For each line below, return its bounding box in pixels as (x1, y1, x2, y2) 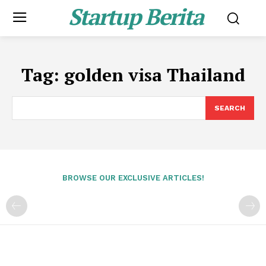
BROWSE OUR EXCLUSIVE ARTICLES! (62, 173, 204, 182)
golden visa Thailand (64, 63, 245, 87)
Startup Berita (68, 2, 204, 31)
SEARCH (214, 104, 245, 112)
